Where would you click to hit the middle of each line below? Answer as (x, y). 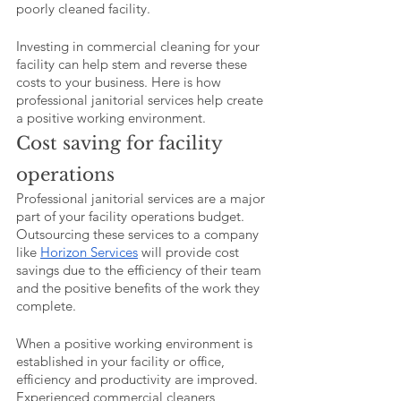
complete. (48, 306)
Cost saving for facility (122, 144)
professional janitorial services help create (141, 100)
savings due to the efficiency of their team (141, 270)
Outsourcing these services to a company (139, 235)
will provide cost (190, 252)
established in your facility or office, (122, 362)
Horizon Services (89, 252)
